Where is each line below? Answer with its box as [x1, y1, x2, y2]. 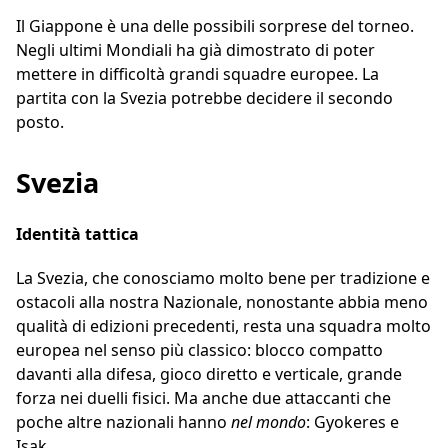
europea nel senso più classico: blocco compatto [16, 339, 383, 362]
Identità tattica [16, 223, 139, 246]
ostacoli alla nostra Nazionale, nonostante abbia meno [16, 291, 428, 314]
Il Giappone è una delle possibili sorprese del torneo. [16, 15, 414, 38]
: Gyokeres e [306, 411, 399, 434]
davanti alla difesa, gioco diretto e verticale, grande [16, 363, 402, 386]
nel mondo [231, 411, 306, 434]
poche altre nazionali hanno [16, 411, 231, 434]
